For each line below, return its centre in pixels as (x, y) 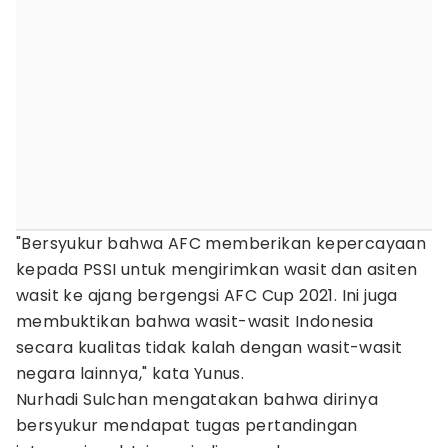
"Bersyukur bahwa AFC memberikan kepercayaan (221, 243)
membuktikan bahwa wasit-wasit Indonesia (195, 321)
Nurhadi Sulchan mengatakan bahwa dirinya (197, 399)
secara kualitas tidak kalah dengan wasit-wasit (209, 347)
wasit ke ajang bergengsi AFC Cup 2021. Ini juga (207, 295)
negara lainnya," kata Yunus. (130, 373)
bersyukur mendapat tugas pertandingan (187, 425)
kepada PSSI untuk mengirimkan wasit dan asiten (217, 269)
